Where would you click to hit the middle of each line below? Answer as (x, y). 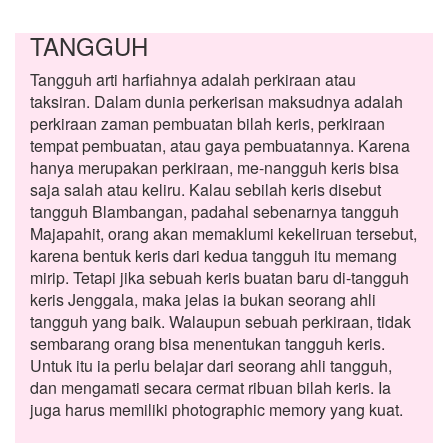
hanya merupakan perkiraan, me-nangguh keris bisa (214, 167)
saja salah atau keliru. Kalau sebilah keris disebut (205, 189)
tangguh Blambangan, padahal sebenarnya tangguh (214, 211)
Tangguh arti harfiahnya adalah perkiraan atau (193, 79)
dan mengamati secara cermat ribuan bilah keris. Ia (210, 387)
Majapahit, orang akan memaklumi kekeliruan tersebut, (223, 233)
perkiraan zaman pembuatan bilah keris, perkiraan (207, 123)
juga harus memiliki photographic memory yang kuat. (216, 409)
